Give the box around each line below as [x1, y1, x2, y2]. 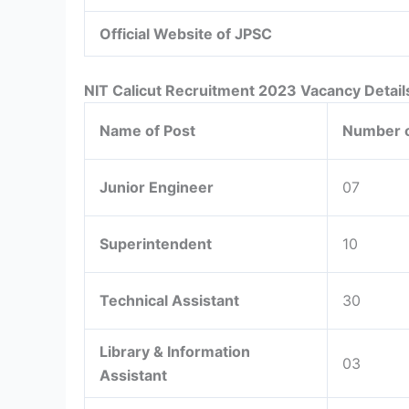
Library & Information [100, 341, 250, 361]
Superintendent [100, 234, 215, 253]
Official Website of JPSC [100, 24, 272, 43]
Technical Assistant [100, 290, 243, 309]
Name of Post [100, 121, 195, 140]
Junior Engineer [100, 177, 217, 196]
